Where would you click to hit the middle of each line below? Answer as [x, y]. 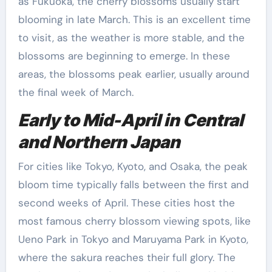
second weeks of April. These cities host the [126, 202]
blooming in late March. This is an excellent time [134, 20]
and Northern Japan [99, 142]
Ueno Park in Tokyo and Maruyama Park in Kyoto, [133, 239]
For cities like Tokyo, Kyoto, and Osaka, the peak [133, 166]
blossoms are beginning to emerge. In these [124, 56]
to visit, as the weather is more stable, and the [131, 38]
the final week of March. [76, 93]
